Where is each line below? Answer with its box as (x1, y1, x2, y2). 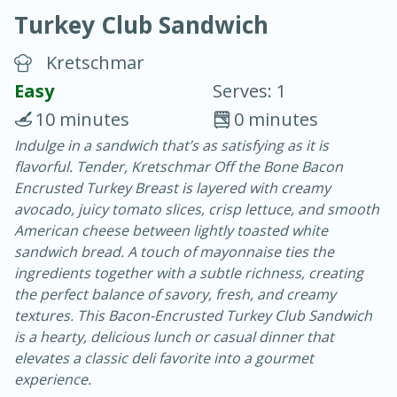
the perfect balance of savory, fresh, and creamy (14, 284, 336, 305)
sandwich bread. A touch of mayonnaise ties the (14, 242, 334, 262)
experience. (14, 370, 91, 390)
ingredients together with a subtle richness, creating (14, 263, 363, 284)
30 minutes (255, 132, 342, 152)
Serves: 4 (269, 216, 347, 236)
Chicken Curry (15, 161, 171, 188)
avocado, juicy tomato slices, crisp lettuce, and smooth (14, 199, 379, 220)
